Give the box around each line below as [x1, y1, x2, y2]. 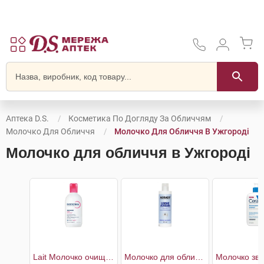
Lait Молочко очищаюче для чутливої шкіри [105, 252, 114, 262]
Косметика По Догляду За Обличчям [68, 114, 211, 123]
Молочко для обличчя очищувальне [195, 252, 203, 262]
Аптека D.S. [6, 114, 49, 123]
